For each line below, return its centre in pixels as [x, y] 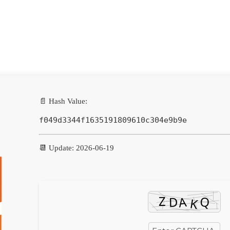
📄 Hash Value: [63, 101]
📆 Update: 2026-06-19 [76, 148]
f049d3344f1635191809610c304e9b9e [113, 120]
